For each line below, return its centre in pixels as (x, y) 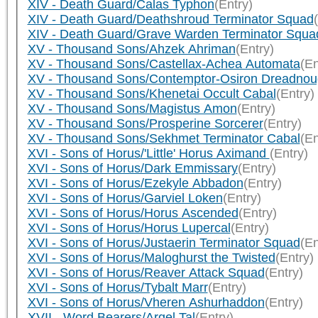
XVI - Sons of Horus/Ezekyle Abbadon (135, 183)
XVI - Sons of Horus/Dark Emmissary (132, 168)
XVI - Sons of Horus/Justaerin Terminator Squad (164, 242)
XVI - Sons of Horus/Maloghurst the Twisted (151, 257)
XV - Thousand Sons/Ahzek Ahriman (131, 49)
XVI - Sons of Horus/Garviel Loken (125, 198)
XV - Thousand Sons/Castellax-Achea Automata (164, 64)
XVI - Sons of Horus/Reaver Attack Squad (146, 272)
